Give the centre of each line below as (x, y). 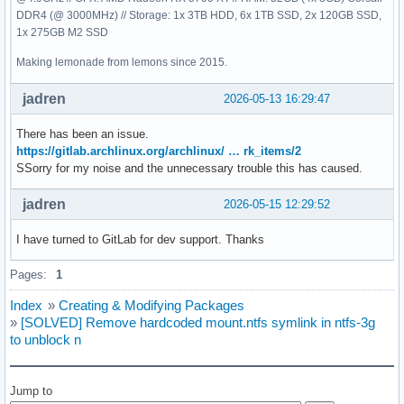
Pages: (28, 274)
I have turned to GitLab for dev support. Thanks (140, 239)
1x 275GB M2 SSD (62, 32)
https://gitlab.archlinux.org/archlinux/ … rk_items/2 (159, 151)
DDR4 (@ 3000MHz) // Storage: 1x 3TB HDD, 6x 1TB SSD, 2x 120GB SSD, (199, 15)
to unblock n (46, 339)
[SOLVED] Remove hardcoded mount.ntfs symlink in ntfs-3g (198, 322)
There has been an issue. (83, 133)
